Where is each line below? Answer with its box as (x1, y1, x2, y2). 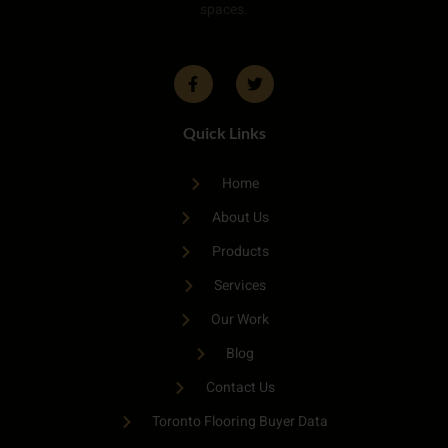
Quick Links (182, 123, 266, 143)
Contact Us (205, 377, 275, 399)
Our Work (211, 309, 270, 331)
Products (211, 241, 269, 263)
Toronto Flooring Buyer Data (152, 411, 329, 433)
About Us (211, 207, 269, 229)
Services (214, 275, 267, 297)
